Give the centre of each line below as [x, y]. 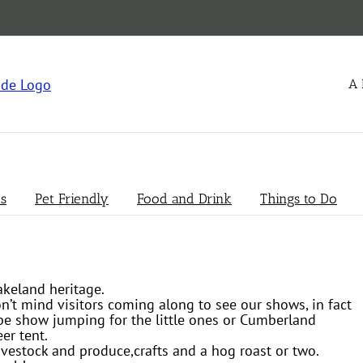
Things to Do [299, 198]
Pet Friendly [72, 198]
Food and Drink [184, 198]
